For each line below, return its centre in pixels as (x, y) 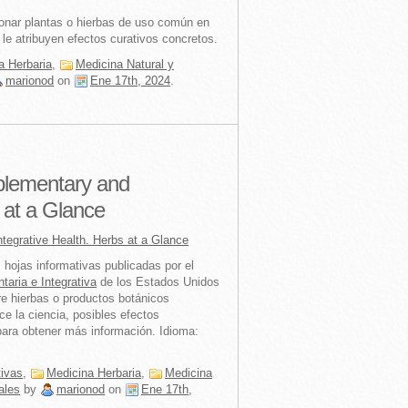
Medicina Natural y (125, 64)
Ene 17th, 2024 (130, 81)
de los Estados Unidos (158, 282)
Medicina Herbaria (94, 373)
